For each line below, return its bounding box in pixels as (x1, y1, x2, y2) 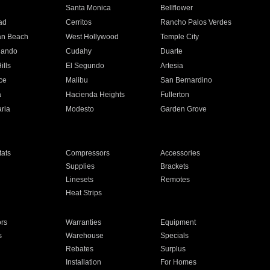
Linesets (65, 175, 93, 184)
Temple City (160, 33, 199, 41)
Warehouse (65, 231, 104, 240)
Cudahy (65, 47, 92, 55)
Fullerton (160, 90, 190, 99)
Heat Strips (65, 189, 102, 197)
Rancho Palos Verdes (160, 18, 232, 27)
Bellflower (160, 4, 193, 12)
